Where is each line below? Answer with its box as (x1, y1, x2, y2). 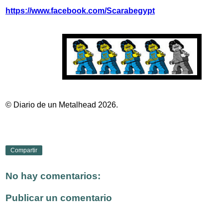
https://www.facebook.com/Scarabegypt (5, 6, 155, 15)
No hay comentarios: (5, 171, 101, 182)
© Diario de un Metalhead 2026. (5, 101, 118, 110)
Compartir (10, 146, 37, 154)
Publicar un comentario (5, 193, 112, 204)
